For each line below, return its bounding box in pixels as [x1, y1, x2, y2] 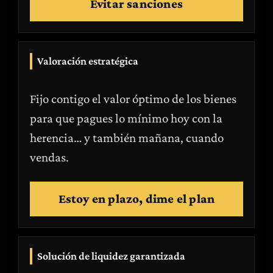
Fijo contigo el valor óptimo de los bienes [30, 91, 236, 106]
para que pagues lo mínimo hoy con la [30, 111, 222, 126]
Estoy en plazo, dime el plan [58, 191, 215, 206]
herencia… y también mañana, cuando [30, 130, 224, 145]
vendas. [30, 150, 69, 165]
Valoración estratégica [37, 55, 138, 67]
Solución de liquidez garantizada [37, 250, 185, 262]
